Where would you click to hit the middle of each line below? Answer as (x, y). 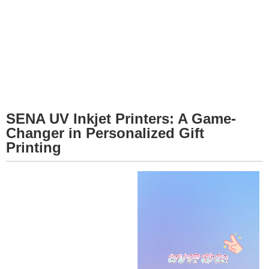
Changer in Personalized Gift (105, 133)
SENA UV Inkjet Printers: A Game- (121, 119)
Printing (34, 147)
